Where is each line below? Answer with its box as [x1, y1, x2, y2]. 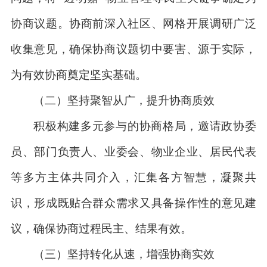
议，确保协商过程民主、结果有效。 [10, 221, 192, 235]
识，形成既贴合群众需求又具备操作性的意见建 [10, 195, 256, 209]
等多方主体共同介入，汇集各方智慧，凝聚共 [10, 170, 256, 184]
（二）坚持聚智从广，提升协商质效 [33, 93, 215, 107]
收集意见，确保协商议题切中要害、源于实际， [10, 42, 256, 55]
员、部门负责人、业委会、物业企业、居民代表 [10, 144, 256, 158]
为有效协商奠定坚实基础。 [10, 67, 147, 81]
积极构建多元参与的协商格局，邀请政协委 [33, 119, 256, 132]
